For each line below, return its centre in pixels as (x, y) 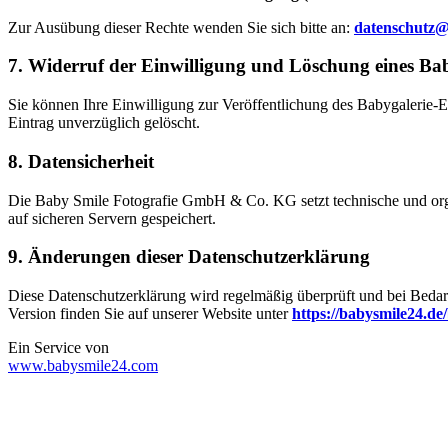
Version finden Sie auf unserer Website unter (150, 313)
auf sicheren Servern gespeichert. (112, 218)
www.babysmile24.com (83, 365)
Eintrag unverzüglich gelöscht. (104, 123)
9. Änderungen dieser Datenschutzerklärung (189, 257)
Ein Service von (58, 347)
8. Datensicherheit (81, 161)
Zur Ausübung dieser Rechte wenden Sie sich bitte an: (181, 27)
